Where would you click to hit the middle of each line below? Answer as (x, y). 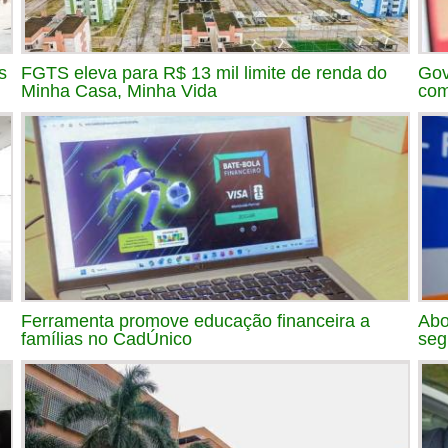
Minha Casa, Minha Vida (119, 90)
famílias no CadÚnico (106, 338)
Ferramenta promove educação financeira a (195, 320)
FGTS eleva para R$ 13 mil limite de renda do (204, 72)
